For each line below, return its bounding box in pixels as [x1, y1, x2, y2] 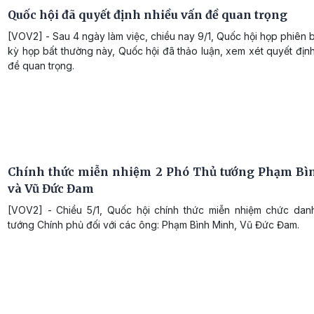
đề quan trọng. [8, 60, 74, 72]
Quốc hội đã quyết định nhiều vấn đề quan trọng [8, 8, 287, 22]
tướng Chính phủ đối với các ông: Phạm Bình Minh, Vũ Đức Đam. [8, 218, 299, 231]
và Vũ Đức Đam [8, 181, 94, 196]
